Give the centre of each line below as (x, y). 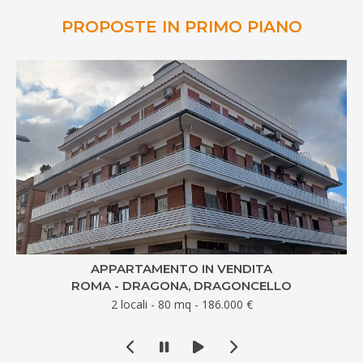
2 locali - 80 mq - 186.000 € (181, 304)
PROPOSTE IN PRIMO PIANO (181, 26)
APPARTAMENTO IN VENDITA (181, 268)
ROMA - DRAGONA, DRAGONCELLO (181, 285)
